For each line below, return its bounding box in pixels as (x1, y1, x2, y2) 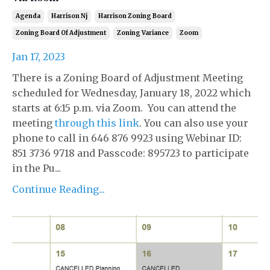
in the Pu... (12, 162, 61, 175)
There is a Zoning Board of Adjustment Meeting (12, 72, 243, 84)
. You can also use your (139, 117, 248, 130)
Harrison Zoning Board (98, 12, 172, 20)
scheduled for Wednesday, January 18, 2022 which (12, 87, 251, 99)
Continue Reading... (12, 183, 105, 196)
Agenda (16, 12, 40, 20)
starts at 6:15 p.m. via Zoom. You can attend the (12, 102, 236, 115)
